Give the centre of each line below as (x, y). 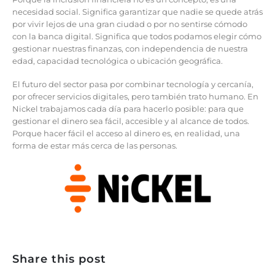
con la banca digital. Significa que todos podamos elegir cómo (137, 36)
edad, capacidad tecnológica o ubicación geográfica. (118, 60)
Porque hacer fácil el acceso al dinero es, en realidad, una (126, 134)
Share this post (59, 258)
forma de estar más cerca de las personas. (95, 146)
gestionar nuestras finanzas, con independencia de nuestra (130, 48)
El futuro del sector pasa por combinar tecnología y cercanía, (133, 84)
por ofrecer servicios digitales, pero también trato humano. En (135, 97)
